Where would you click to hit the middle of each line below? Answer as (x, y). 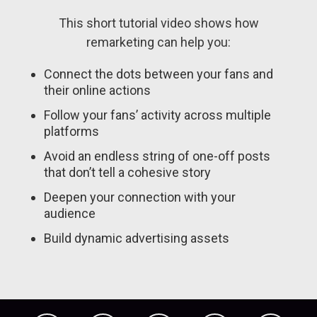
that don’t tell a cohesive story (127, 172)
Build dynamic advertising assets (137, 238)
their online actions (97, 90)
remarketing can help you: (158, 42)
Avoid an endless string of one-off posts (157, 156)
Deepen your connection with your (140, 197)
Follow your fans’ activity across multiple (157, 115)
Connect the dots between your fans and (158, 74)
